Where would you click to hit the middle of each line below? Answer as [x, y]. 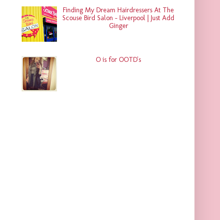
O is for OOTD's [119, 59]
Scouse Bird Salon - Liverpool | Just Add [119, 18]
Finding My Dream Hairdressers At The [119, 10]
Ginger [118, 26]
